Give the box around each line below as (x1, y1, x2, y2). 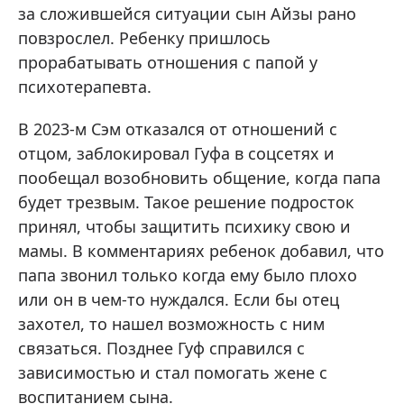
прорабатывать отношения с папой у (18, 51, 317, 74)
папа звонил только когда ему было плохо (18, 264, 357, 287)
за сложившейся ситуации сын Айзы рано (18, 3, 356, 25)
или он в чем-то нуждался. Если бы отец (18, 289, 339, 311)
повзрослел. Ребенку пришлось (18, 27, 271, 50)
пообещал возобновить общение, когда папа (18, 167, 381, 189)
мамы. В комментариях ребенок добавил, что (18, 240, 384, 262)
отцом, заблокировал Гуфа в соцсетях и (18, 142, 335, 165)
